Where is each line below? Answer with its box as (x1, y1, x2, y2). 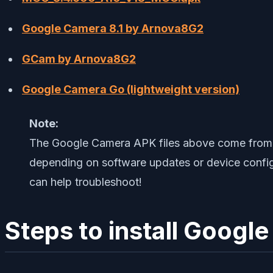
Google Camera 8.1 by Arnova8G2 (22, 21, 204, 35)
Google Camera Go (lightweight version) (22, 82, 239, 96)
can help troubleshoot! (29, 175, 142, 188)
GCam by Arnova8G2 (22, 52, 136, 65)
